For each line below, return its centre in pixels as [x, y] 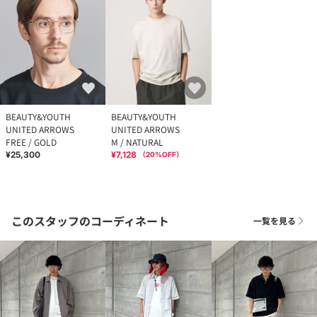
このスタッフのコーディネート [90, 221]
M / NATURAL [138, 142]
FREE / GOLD [31, 142]
